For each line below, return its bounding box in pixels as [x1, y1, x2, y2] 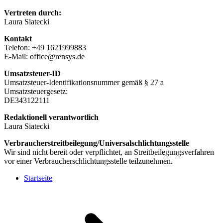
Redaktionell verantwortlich [4, 112, 99, 121]
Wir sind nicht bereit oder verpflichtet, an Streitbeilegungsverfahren [4, 147, 214, 156]
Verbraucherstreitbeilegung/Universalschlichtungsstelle [4, 138, 189, 147]
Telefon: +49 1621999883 [4, 43, 86, 52]
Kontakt [4, 34, 32, 43]
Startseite [24, 173, 52, 182]
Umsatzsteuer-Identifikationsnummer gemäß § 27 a [4, 78, 164, 87]
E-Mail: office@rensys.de [4, 52, 85, 61]
